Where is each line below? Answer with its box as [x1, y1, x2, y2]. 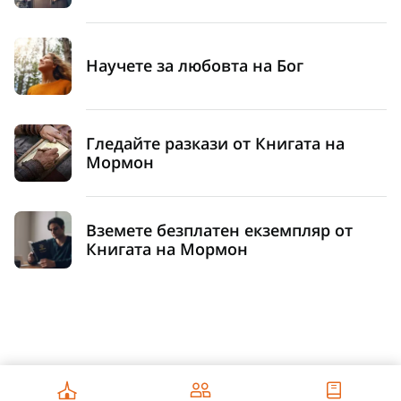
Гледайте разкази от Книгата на [86, 132, 345, 154]
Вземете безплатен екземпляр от [86, 218, 353, 241]
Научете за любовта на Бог [86, 55, 303, 77]
